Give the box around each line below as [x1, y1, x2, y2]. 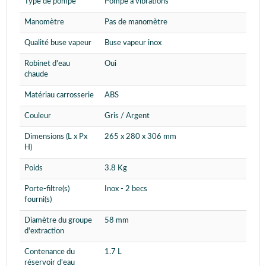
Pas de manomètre [104, 18, 167, 27]
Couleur [24, 112, 51, 121]
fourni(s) [24, 196, 52, 204]
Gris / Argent [104, 112, 150, 121]
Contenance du [24, 248, 75, 256]
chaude [24, 71, 48, 79]
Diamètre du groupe [24, 217, 92, 225]
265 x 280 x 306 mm [104, 133, 176, 141]
